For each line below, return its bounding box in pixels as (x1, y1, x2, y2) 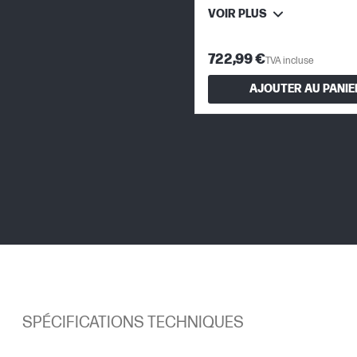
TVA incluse (265, 54, 314, 67)
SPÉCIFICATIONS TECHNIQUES (22, 312, 244, 332)
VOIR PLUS (208, 6, 267, 21)
